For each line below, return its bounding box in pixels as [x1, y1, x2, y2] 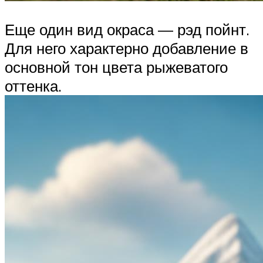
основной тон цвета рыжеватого [5, 57, 228, 76]
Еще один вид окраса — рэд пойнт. [5, 19, 249, 39]
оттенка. [5, 76, 62, 95]
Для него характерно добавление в [5, 38, 248, 58]
